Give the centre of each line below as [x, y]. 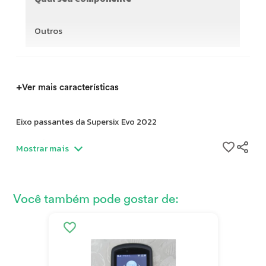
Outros [49, 31]
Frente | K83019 [46, 143]
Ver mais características [71, 87]
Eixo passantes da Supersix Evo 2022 [87, 122]
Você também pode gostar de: [96, 199]
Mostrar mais [43, 148]
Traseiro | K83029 [50, 164]
